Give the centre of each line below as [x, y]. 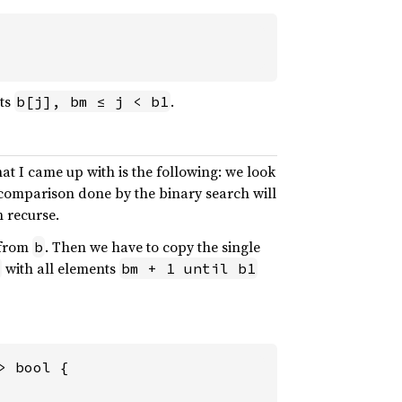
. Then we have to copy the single [153, 247]
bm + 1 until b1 [188, 269]
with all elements [61, 269]
